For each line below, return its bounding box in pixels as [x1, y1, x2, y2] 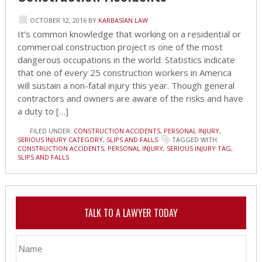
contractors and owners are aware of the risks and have [17, 92, 243, 105]
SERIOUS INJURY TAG [166, 144, 231, 153]
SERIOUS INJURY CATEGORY [17, 135, 103, 144]
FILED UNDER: [29, 126, 74, 136]
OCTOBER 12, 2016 [29, 16, 87, 25]
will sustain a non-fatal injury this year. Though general [17, 80, 235, 92]
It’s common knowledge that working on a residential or [17, 28, 241, 40]
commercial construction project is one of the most [17, 41, 223, 53]
